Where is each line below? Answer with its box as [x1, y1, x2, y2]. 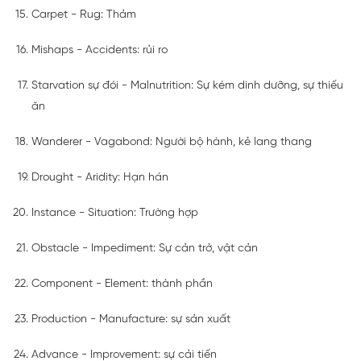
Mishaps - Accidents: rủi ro [31, 44, 168, 56]
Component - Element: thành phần [31, 277, 213, 290]
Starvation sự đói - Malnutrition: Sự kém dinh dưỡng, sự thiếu [31, 79, 343, 92]
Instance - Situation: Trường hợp [31, 206, 198, 219]
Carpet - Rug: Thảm [31, 8, 136, 21]
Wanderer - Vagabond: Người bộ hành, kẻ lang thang [31, 135, 312, 148]
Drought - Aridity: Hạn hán [31, 171, 168, 184]
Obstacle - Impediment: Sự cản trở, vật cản [31, 242, 258, 255]
